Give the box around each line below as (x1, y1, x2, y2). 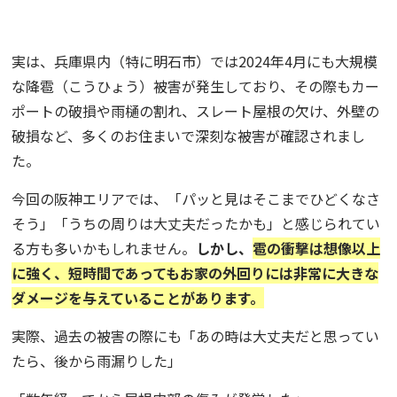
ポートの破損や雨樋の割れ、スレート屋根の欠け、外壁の (12, 100, 380, 121)
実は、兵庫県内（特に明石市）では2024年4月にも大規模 (12, 51, 378, 72)
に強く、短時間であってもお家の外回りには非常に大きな (12, 262, 379, 284)
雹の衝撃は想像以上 (253, 237, 381, 259)
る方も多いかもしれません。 (12, 237, 197, 259)
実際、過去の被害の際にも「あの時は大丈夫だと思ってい (12, 325, 380, 346)
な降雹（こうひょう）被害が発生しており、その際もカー (12, 75, 380, 97)
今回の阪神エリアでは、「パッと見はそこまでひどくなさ (12, 188, 381, 209)
